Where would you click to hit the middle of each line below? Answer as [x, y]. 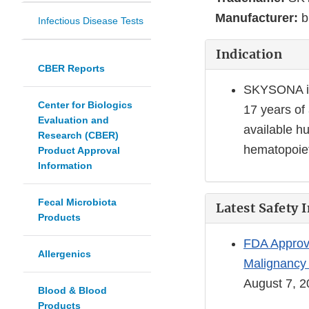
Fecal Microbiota [77, 202]
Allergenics [64, 254]
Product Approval [79, 151]
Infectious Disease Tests [91, 21]
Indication [249, 54]
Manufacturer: [258, 18]
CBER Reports [71, 69]
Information [65, 166]
